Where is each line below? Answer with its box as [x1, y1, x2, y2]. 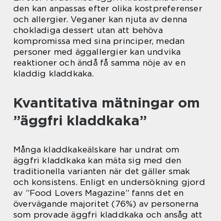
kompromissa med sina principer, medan [13, 36, 185, 46]
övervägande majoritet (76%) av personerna [13, 199, 199, 209]
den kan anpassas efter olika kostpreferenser [13, 3, 202, 13]
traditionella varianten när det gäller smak [13, 166, 190, 176]
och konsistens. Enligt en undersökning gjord [13, 177, 205, 187]
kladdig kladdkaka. [13, 69, 94, 78]
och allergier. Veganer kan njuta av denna [13, 14, 187, 24]
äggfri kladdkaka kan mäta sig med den [13, 155, 182, 165]
